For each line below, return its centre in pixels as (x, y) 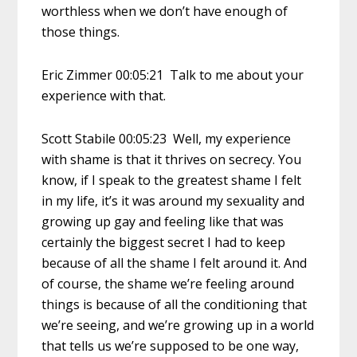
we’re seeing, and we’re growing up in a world (178, 325)
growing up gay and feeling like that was (163, 221)
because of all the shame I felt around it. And (175, 263)
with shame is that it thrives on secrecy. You (172, 159)
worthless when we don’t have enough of (165, 11)
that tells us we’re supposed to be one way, (171, 345)
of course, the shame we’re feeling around (168, 283)
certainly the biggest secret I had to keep (164, 242)
